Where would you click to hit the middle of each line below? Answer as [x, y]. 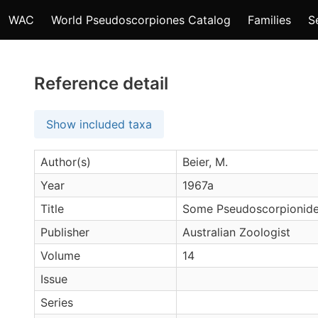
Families [269, 20]
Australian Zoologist [236, 232]
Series [57, 302]
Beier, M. [205, 162]
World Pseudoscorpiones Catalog [141, 20]
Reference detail [101, 83]
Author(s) [66, 162]
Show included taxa [99, 124]
